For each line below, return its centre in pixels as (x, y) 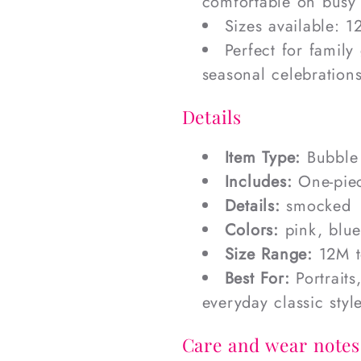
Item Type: (263, 158)
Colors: (251, 230)
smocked (315, 206)
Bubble (330, 158)
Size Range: (268, 255)
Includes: (258, 182)
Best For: (257, 279)
